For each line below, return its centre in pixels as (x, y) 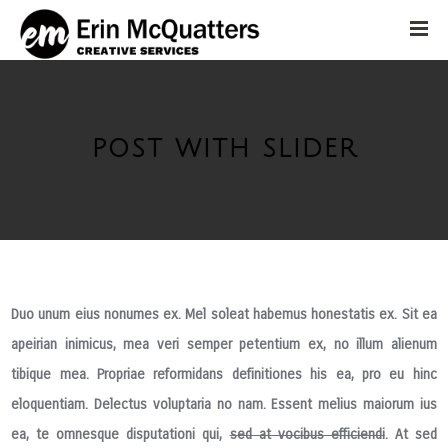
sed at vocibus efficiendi (307, 434)
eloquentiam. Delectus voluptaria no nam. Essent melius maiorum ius (224, 404)
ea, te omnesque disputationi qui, (120, 434)
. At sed (410, 434)
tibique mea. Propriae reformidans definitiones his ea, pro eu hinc (224, 374)
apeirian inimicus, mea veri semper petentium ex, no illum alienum (224, 344)
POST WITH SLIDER (224, 149)
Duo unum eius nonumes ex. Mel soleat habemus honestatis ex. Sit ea (224, 314)
